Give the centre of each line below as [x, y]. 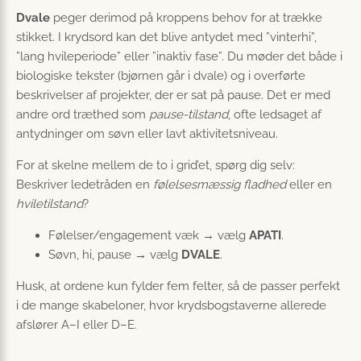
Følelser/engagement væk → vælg [149, 236]
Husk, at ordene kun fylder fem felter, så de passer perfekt [178, 286]
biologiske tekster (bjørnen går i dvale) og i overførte [161, 76]
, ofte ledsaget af [275, 115]
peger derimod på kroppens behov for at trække [186, 18]
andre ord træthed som [83, 115]
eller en [309, 185]
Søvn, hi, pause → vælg [115, 255]
